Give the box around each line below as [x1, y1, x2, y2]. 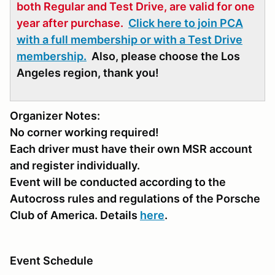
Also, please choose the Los [87, 50, 240, 63]
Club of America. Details [10, 209, 140, 222]
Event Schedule [10, 254, 93, 268]
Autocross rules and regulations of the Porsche [10, 192, 260, 206]
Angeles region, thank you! [17, 66, 159, 80]
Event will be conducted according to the [10, 176, 226, 189]
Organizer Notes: [10, 109, 100, 123]
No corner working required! [10, 126, 159, 139]
